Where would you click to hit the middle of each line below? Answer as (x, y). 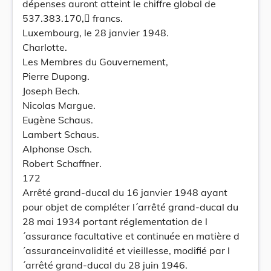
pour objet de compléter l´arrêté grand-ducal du (130, 207)
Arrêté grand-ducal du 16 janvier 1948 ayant (125, 192)
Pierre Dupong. (56, 76)
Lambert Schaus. (61, 134)
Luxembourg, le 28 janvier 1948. (96, 33)
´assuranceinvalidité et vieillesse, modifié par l (126, 250)
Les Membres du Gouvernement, (95, 62)
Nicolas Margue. (59, 105)
